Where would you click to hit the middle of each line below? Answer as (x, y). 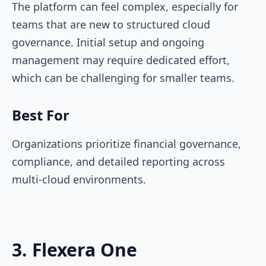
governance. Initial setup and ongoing (108, 42)
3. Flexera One (75, 249)
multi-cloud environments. (80, 179)
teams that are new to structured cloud (111, 24)
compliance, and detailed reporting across (118, 161)
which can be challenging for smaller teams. (125, 77)
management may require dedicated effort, (121, 60)
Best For (41, 115)
